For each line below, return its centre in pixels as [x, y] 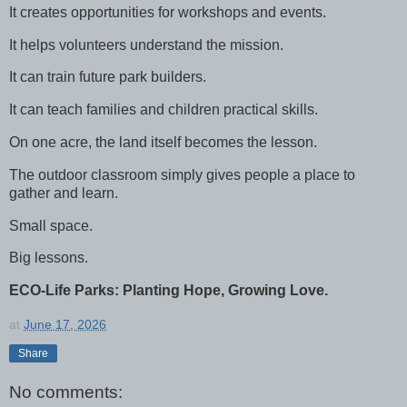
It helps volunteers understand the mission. [146, 45]
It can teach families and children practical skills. [164, 110]
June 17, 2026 [65, 325]
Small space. [51, 225]
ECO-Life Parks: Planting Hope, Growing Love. [169, 291]
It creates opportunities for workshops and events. [168, 12]
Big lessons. [49, 258]
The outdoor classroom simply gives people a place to [182, 174]
